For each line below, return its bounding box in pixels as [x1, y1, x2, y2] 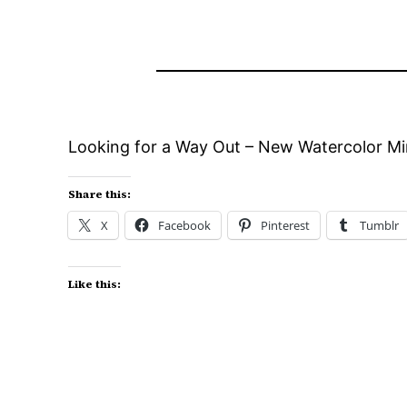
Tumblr [360, 217, 400, 233]
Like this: [68, 277, 122, 292]
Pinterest [261, 217, 311, 233]
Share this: [68, 187, 132, 202]
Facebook [158, 217, 212, 233]
